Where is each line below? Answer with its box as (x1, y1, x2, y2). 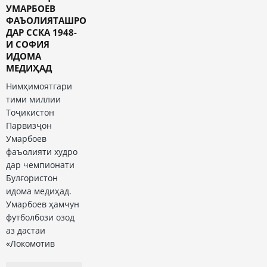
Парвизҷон (6, 120, 52, 132)
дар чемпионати (6, 159, 74, 171)
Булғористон (6, 172, 58, 184)
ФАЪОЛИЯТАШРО (6, 14, 86, 27)
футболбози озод (6, 212, 74, 223)
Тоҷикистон (6, 107, 54, 119)
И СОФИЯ (6, 38, 49, 51)
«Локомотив (6, 238, 55, 250)
